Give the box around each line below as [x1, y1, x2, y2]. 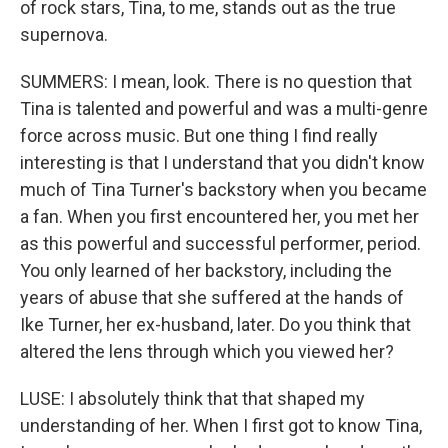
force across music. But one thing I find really [20, 125, 378, 147]
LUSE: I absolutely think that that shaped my [20, 388, 365, 410]
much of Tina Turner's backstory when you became [20, 179, 427, 201]
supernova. [20, 24, 108, 46]
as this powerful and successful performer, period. [20, 233, 421, 255]
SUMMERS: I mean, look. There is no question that [20, 71, 412, 93]
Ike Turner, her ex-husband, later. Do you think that [20, 314, 411, 336]
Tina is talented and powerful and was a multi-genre [20, 98, 428, 120]
